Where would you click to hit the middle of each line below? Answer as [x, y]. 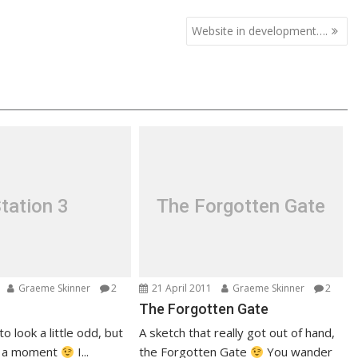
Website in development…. [259, 30]
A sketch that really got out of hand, [237, 332]
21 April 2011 [181, 288]
